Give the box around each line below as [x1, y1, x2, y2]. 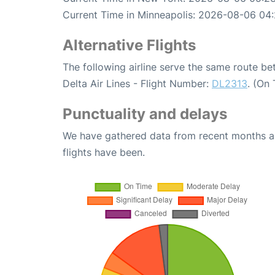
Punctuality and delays [63, 105, 227, 123]
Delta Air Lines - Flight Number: [63, 77, 212, 90]
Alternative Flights [63, 36, 196, 55]
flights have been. [63, 146, 145, 159]
